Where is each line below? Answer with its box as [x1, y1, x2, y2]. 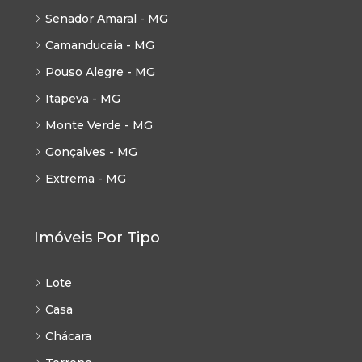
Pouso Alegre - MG [45, 64, 155, 79]
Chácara [45, 328, 91, 343]
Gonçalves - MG [45, 144, 137, 159]
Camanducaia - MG [45, 37, 154, 53]
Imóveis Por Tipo [34, 228, 160, 246]
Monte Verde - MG [45, 117, 153, 133]
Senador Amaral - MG [45, 11, 168, 26]
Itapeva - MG [45, 90, 120, 106]
